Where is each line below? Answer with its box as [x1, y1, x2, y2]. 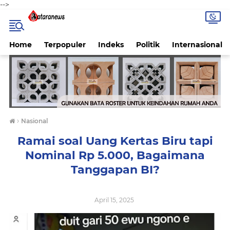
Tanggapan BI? [70, 163, 160, 177]
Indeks [98, 40, 124, 49]
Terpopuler [44, 40, 86, 49]
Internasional [172, 40, 222, 49]
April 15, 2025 [94, 196, 136, 204]
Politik [136, 40, 160, 49]
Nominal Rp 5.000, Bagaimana [25, 148, 205, 162]
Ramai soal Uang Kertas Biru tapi [17, 134, 213, 148]
